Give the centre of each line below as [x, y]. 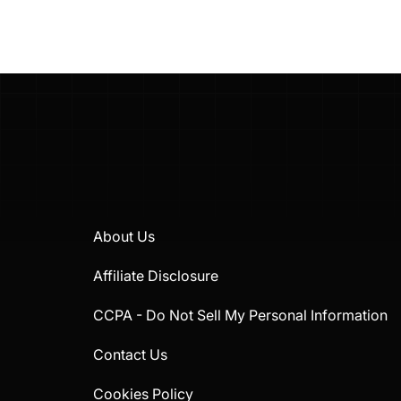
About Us [124, 237]
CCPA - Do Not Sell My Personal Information [241, 316]
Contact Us [131, 355]
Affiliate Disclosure [156, 276]
